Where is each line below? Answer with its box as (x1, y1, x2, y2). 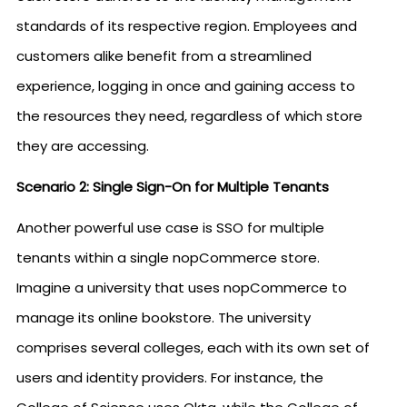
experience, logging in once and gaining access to (16, 76, 355, 95)
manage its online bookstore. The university (16, 308, 311, 327)
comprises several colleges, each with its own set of (16, 338, 370, 357)
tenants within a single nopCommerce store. (16, 248, 320, 267)
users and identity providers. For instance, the (16, 368, 323, 387)
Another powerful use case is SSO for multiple (16, 218, 324, 237)
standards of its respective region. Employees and (16, 16, 357, 35)
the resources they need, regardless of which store (16, 106, 362, 125)
